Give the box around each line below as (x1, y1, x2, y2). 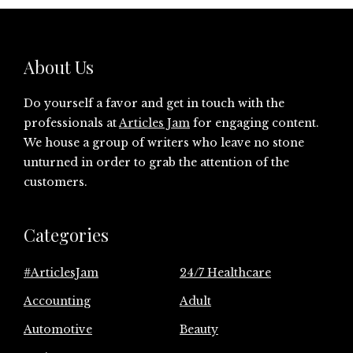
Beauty (180, 322, 218, 337)
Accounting (24, 294, 91, 309)
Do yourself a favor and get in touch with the (24, 96, 284, 111)
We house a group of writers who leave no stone (24, 136, 304, 150)
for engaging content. (190, 116, 319, 131)
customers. (24, 175, 87, 190)
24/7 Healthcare (180, 266, 271, 281)
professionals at (24, 116, 119, 131)
